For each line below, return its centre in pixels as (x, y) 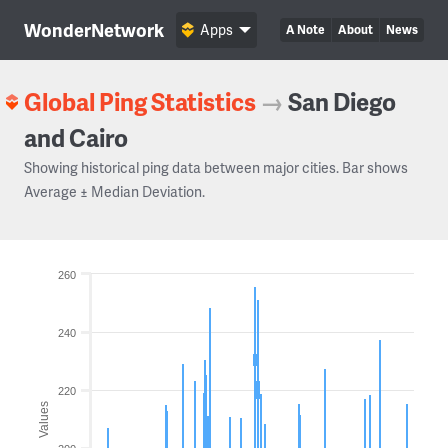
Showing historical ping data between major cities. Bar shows (216, 167)
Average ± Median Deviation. (114, 191)
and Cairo (76, 137)
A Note (305, 29)
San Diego (342, 101)
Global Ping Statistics (140, 101)
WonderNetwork (94, 29)
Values (44, 419)
